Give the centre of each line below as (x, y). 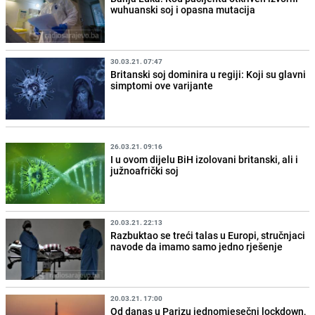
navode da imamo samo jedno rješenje (197, 246)
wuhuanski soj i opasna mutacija (183, 10)
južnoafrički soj (145, 170)
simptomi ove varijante (162, 86)
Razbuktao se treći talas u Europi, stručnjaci (208, 235)
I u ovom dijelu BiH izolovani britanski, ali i (205, 159)
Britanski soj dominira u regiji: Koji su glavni (208, 75)
